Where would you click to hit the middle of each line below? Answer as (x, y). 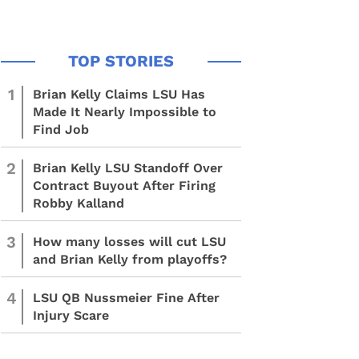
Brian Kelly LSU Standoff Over (128, 168)
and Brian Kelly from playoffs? (130, 259)
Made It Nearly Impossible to (125, 112)
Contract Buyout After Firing (124, 186)
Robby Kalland (79, 203)
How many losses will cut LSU (129, 242)
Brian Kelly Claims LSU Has (119, 94)
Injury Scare (73, 315)
